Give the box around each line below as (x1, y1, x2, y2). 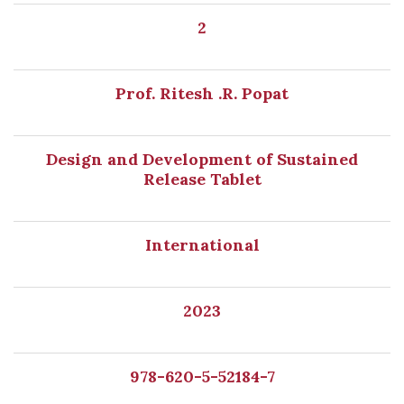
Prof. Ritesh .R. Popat (115, 83, 289, 104)
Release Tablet (142, 169, 262, 189)
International (144, 234, 260, 255)
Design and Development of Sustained (46, 149, 358, 170)
